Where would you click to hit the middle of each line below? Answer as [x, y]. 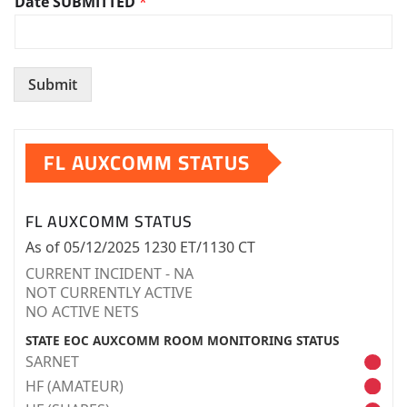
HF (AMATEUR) [74, 386]
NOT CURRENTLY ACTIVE [109, 293]
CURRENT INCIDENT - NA [109, 274]
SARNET [52, 362]
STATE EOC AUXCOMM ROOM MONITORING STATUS [182, 341]
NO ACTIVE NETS [82, 312]
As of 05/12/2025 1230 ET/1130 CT [140, 248]
